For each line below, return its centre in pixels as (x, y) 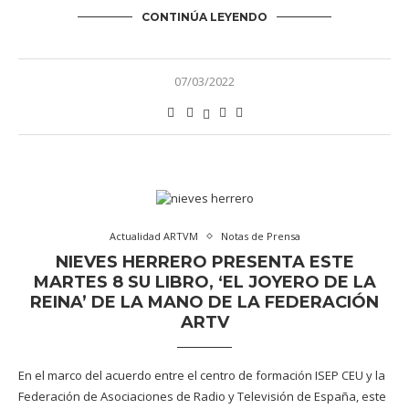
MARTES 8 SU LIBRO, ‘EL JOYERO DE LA (204, 282)
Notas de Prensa (260, 236)
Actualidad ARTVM (153, 236)
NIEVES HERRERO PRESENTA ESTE (204, 262)
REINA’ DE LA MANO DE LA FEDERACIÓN (204, 302)
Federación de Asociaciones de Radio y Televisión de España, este (202, 396)
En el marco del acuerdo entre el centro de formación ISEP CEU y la (202, 375)
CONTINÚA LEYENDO (204, 17)
